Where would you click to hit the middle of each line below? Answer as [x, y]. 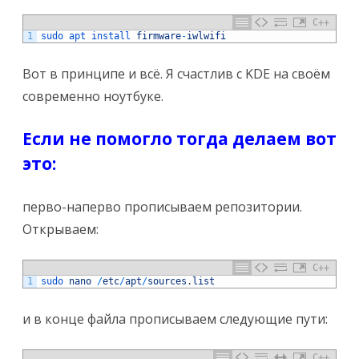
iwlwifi [206, 36]
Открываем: [61, 229]
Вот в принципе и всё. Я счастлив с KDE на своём [176, 73]
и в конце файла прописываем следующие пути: [175, 319]
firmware [159, 36]
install [114, 36]
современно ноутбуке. [93, 96]
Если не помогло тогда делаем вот [179, 138]
